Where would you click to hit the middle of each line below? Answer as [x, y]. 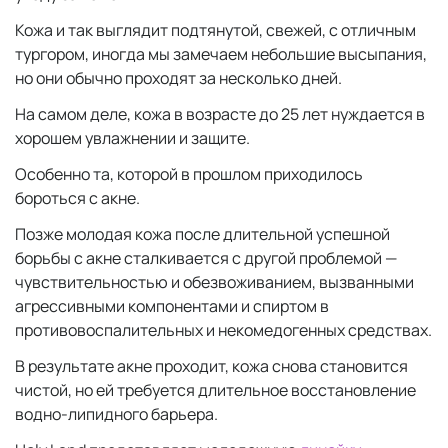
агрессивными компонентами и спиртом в [172, 306]
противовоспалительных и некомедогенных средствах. [223, 330]
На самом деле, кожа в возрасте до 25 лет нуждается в [220, 114]
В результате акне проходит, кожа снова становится [211, 366]
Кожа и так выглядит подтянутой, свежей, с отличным [215, 30]
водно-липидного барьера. [116, 414]
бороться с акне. [79, 198]
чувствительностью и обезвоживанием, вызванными [214, 282]
